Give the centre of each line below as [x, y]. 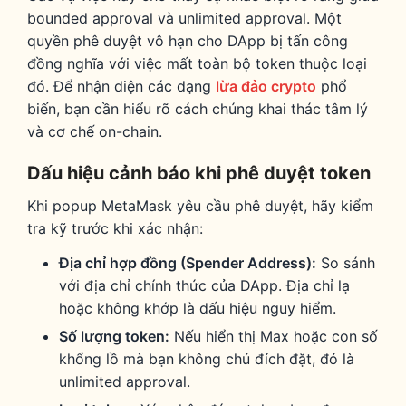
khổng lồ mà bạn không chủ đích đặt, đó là [207, 358]
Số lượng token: [115, 336]
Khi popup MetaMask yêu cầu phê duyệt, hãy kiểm [200, 205]
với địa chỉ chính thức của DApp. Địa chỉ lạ [205, 285]
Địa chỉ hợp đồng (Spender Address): [188, 262]
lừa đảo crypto [266, 86]
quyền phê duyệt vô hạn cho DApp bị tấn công [188, 40]
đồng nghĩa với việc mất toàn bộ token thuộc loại [197, 63]
